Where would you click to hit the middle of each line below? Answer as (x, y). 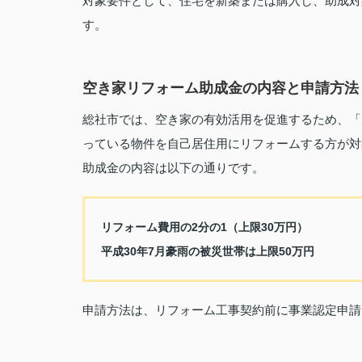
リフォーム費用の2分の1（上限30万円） (204, 227)
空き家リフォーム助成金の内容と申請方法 (221, 88)
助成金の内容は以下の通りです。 (173, 168)
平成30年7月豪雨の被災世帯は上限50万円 (208, 251)
